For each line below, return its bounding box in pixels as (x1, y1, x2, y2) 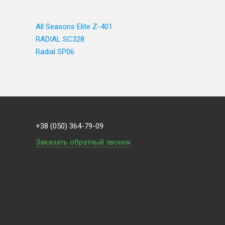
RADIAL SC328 (36, 35, 84, 44)
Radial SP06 (36, 47, 74, 56)
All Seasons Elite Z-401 (36, 22, 113, 31)
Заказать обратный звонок (36, 138, 131, 147)
